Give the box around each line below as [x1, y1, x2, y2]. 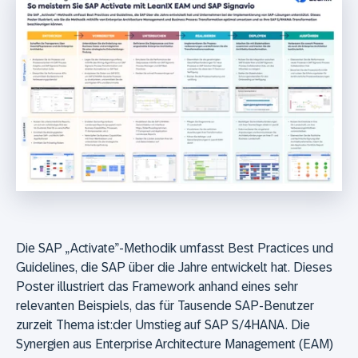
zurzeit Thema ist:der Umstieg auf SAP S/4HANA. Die [16, 317, 310, 332]
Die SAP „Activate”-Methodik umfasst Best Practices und [16, 241, 333, 255]
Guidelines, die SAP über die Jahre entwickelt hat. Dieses [16, 260, 332, 274]
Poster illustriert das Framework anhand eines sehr [16, 279, 298, 293]
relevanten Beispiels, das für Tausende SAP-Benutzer [16, 298, 314, 312]
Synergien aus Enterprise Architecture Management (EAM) [16, 336, 333, 351]
